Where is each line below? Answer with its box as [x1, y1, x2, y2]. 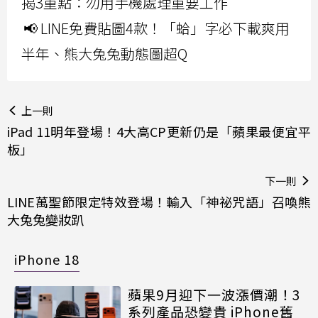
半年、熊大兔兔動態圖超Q [21, 43, 187, 65]
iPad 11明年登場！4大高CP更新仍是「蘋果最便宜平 [7, 122, 311, 141]
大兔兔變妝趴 [7, 210, 84, 229]
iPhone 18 [14, 250, 79, 269]
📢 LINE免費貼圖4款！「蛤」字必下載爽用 [23, 18, 290, 39]
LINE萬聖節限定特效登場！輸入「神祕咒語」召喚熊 [7, 192, 311, 212]
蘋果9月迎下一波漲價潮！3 [128, 285, 301, 305]
